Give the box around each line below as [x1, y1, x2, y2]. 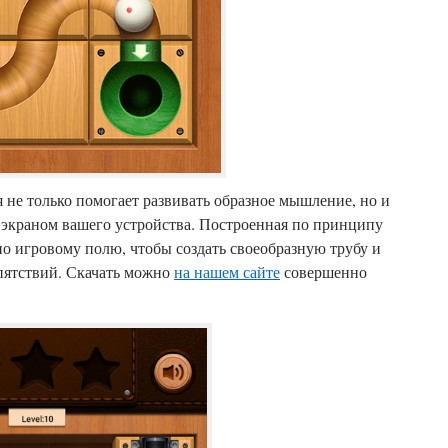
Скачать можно [66, 261, 174, 282]
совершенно [280, 261, 367, 282]
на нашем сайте [174, 261, 280, 282]
